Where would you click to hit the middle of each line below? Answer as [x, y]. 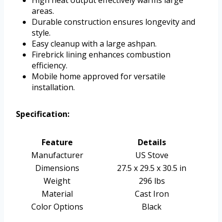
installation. [53, 87]
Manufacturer [57, 155]
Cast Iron [152, 194]
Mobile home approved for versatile [99, 76]
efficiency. [50, 65]
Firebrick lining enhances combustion [101, 54]
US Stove [152, 155]
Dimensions [57, 168]
